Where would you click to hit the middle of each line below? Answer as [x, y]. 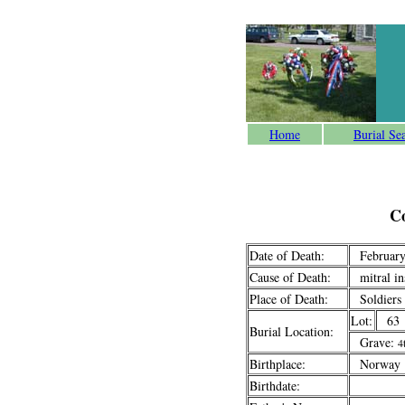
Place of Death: [289, 299]
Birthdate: [275, 386]
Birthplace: [278, 364]
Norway [376, 364]
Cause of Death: [290, 277]
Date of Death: [287, 255]
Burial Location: [292, 331]
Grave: [374, 342]
